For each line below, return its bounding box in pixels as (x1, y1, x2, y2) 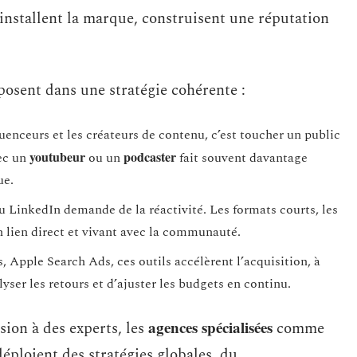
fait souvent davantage (176, 148, 308, 167)
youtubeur (29, 147, 85, 166)
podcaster (124, 147, 176, 166)
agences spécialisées (148, 316, 273, 338)
